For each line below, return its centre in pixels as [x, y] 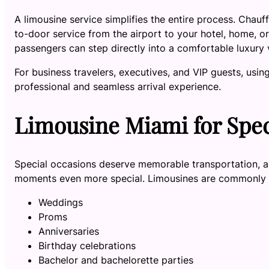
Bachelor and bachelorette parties [116, 260]
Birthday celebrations [87, 245]
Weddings [61, 202]
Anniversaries [69, 231]
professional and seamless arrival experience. [118, 86]
